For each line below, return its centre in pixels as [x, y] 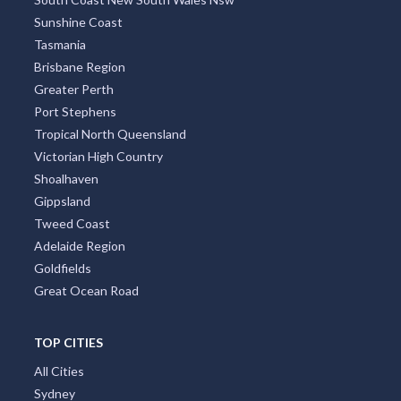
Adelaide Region [79, 245]
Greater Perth [73, 89]
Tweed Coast [72, 223]
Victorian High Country [98, 156]
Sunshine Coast [78, 21]
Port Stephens [75, 111]
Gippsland [62, 200]
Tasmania [60, 44]
